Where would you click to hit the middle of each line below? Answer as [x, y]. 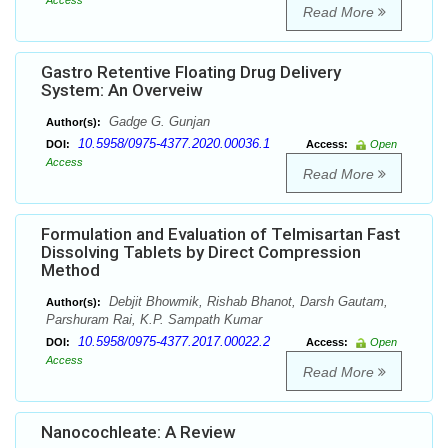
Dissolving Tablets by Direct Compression [201, 252]
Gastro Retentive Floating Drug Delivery [191, 72]
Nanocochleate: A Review [138, 432]
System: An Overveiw [122, 90]
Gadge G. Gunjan [157, 122]
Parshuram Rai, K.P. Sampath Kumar [154, 320]
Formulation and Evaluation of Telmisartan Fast [220, 234]
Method [70, 270]
